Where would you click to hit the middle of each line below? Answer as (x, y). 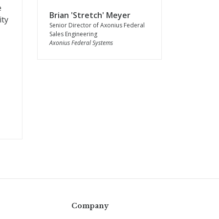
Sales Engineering (73, 34)
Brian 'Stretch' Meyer (90, 15)
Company (90, 206)
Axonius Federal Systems (81, 43)
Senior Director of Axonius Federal (97, 25)
